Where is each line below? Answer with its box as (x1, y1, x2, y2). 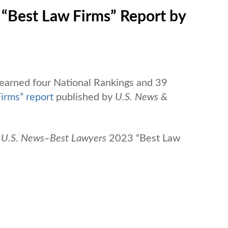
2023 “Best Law (109, 133, 181, 144)
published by (56, 92, 112, 102)
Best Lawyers (50, 133, 106, 144)
